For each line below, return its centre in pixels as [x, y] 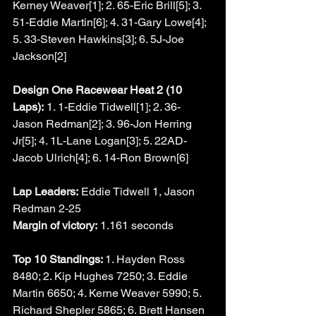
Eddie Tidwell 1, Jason [138, 191]
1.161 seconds [135, 225]
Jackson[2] [39, 56]
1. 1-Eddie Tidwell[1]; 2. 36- [112, 107]
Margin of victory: [55, 225]
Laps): [28, 107]
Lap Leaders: [45, 191]
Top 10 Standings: [59, 259]
